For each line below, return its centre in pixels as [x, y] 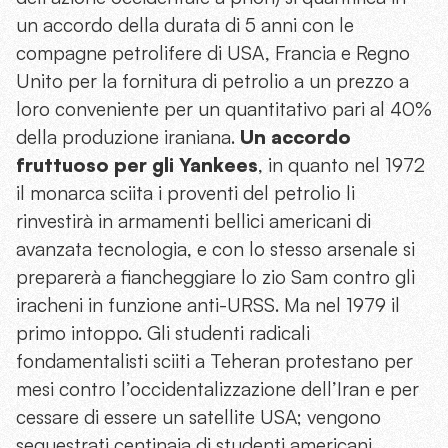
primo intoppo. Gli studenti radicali [163, 332]
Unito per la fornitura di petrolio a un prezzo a [212, 80]
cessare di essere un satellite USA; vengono [198, 416]
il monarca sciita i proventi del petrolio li [185, 192]
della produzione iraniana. [128, 136]
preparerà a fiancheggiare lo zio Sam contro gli [215, 276]
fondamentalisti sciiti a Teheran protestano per [214, 360]
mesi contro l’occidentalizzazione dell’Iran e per [217, 388]
